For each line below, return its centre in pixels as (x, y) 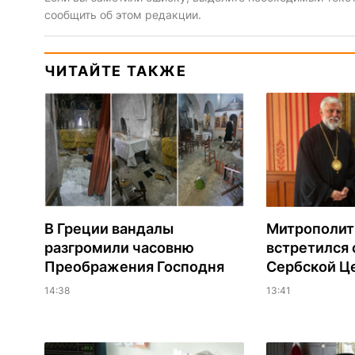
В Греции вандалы (109, 229)
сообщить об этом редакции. (122, 15)
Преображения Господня (134, 267)
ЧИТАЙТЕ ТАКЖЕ (115, 71)
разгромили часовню (119, 248)
